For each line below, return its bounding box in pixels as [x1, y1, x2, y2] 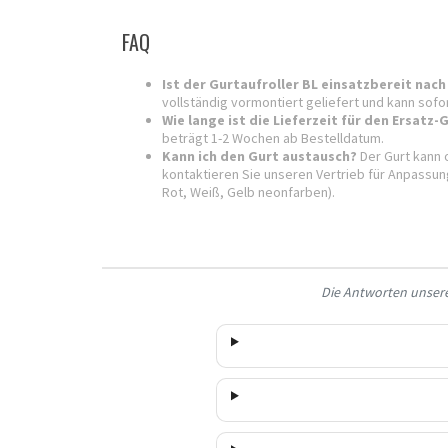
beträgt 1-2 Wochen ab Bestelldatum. [162, 129, 384, 148]
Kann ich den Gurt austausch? [162, 147, 360, 166]
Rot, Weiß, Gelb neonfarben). [162, 183, 335, 202]
